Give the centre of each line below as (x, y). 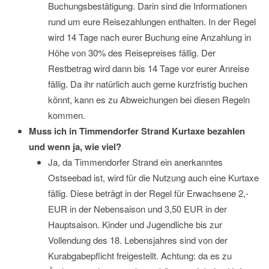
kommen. (67, 115)
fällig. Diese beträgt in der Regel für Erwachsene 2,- (148, 193)
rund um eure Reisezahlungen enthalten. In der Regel (152, 22)
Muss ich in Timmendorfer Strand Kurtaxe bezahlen (137, 131)
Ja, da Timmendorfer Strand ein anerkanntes (135, 162)
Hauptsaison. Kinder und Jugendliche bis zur (135, 225)
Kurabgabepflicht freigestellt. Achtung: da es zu (140, 256)
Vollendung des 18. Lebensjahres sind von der (138, 240)
